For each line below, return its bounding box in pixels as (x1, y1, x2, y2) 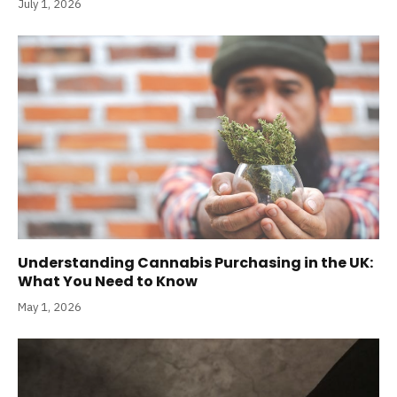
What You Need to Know (18, 270, 198, 292)
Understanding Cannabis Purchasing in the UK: (18, 252, 373, 273)
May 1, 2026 (18, 299, 82, 315)
